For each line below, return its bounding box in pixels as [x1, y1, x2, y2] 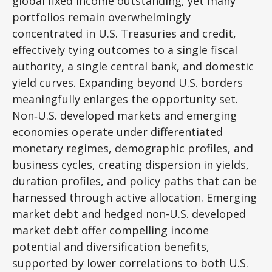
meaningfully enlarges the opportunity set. [12, 92, 238, 106]
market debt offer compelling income [12, 223, 209, 237]
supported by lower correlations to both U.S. [12, 256, 248, 270]
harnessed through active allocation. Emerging [12, 190, 257, 205]
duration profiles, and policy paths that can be [12, 174, 257, 188]
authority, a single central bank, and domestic [12, 59, 254, 73]
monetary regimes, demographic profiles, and [12, 141, 253, 155]
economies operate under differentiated [12, 124, 223, 139]
